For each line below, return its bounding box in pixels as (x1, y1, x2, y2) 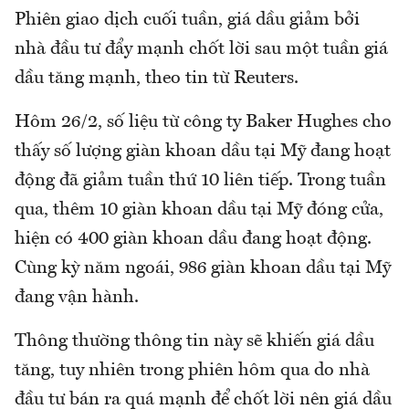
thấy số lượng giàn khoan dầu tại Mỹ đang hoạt (15, 142, 391, 161)
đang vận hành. (15, 288, 139, 307)
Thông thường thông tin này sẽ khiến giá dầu (15, 331, 374, 351)
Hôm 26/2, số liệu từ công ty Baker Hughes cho (15, 112, 392, 131)
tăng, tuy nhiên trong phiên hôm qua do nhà (15, 361, 370, 380)
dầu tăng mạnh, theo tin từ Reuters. (15, 68, 299, 88)
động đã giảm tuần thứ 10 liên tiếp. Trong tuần (15, 171, 386, 190)
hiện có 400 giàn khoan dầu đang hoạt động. (15, 229, 372, 248)
